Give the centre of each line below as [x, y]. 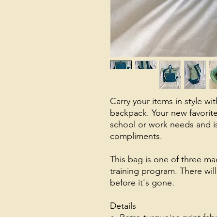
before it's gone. [142, 183]
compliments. [139, 136]
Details [123, 206]
